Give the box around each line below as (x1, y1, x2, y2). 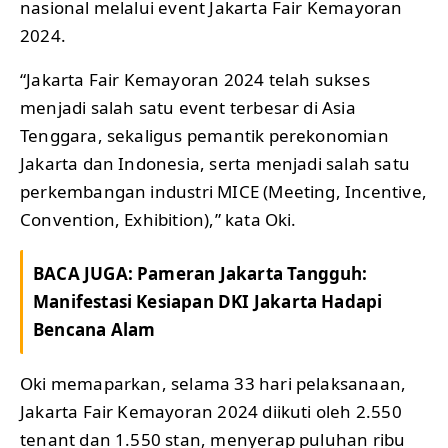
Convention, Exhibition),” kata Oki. (20, 208, 297, 232)
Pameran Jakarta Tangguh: (137, 262, 368, 286)
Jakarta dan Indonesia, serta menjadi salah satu (20, 152, 410, 176)
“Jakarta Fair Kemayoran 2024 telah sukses (20, 68, 370, 92)
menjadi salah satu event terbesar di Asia (20, 96, 356, 120)
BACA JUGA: (33, 262, 138, 286)
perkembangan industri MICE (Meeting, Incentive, (20, 180, 427, 204)
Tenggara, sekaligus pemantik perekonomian (20, 124, 389, 148)
